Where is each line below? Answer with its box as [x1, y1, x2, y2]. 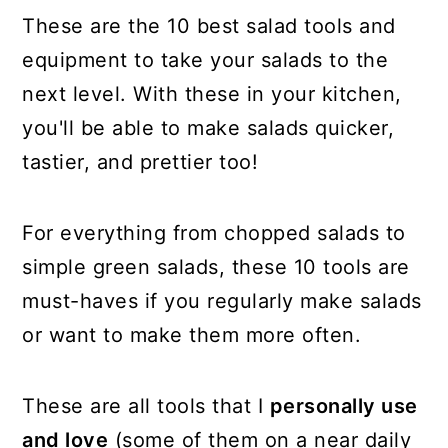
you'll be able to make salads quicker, [22, 116, 395, 140]
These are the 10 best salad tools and [22, 14, 396, 38]
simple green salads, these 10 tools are [22, 255, 410, 279]
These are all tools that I [22, 394, 270, 418]
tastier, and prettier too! [22, 150, 259, 174]
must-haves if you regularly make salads [22, 289, 422, 313]
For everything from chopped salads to [22, 221, 406, 245]
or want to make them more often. [22, 323, 362, 347]
